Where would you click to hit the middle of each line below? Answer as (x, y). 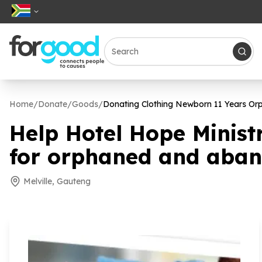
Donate (53, 104)
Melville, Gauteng (57, 181)
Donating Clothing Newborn (158, 104)
